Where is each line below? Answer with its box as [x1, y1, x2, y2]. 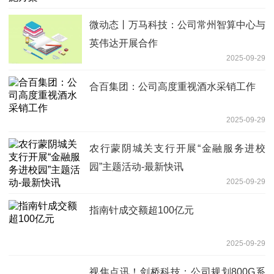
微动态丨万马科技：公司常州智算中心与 [89, 19, 265, 30]
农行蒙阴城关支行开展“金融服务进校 [89, 143, 265, 154]
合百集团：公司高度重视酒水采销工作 [89, 81, 256, 92]
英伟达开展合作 [89, 37, 158, 48]
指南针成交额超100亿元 [89, 204, 194, 215]
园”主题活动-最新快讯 [89, 161, 183, 172]
